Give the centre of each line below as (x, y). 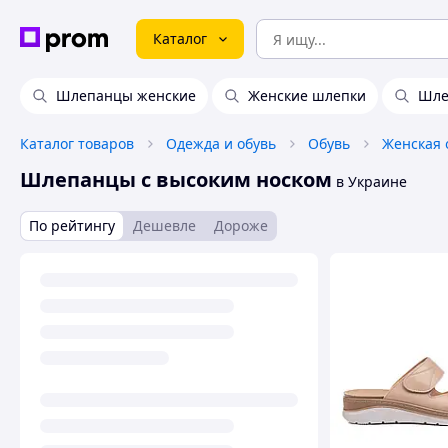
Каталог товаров (77, 143)
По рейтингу (72, 225)
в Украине (369, 181)
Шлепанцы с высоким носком (176, 179)
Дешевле (164, 225)
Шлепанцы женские (126, 95)
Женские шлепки (307, 95)
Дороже (241, 225)
